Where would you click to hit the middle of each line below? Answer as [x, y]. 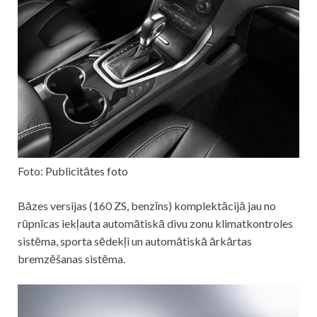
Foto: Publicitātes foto [73, 171]
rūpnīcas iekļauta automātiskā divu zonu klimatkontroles [155, 223]
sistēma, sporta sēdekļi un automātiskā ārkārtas [135, 241]
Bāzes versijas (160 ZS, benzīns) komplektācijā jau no [147, 205]
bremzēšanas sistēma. [71, 258]
